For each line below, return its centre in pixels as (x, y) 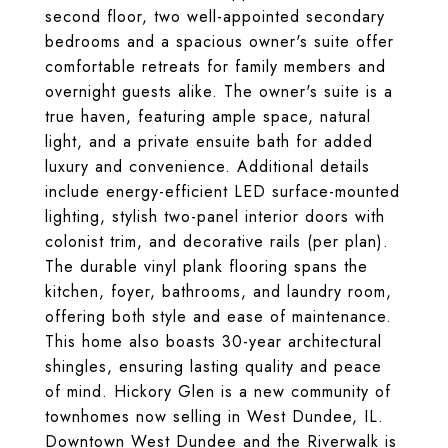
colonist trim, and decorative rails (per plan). (217, 241)
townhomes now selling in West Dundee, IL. (214, 416)
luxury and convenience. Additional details (207, 166)
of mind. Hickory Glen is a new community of (218, 391)
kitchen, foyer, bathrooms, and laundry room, (218, 291)
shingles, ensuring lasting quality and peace (213, 366)
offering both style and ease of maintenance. (218, 316)
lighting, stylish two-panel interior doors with (215, 216)
